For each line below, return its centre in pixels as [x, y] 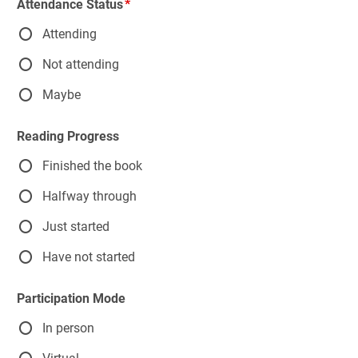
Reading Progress [68, 136]
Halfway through [89, 196]
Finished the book [92, 165]
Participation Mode [71, 298]
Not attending [81, 64]
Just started [76, 226]
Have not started [89, 257]
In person [68, 328]
